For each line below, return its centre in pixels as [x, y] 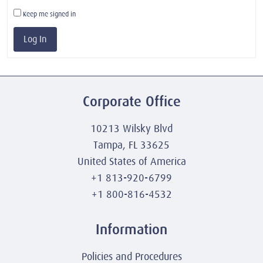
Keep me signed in [49, 14]
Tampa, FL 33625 [131, 145]
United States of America [131, 161]
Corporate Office [131, 101]
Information [131, 230]
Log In [35, 39]
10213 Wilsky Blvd [131, 128]
